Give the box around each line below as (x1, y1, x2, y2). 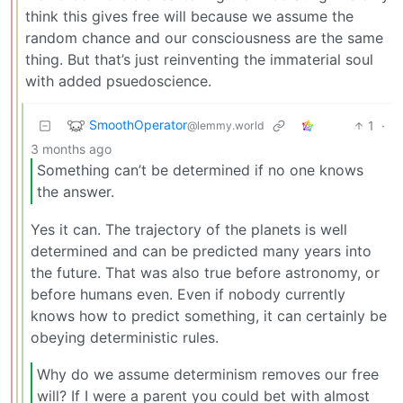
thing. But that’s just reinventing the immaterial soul (25, 49, 373, 68)
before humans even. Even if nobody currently (31, 284, 345, 303)
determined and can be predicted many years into (31, 241, 372, 260)
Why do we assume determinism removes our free (37, 365, 379, 384)
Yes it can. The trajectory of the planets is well (31, 219, 347, 238)
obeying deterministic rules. (31, 327, 219, 346)
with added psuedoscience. (25, 71, 211, 90)
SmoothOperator (89, 116, 187, 132)
